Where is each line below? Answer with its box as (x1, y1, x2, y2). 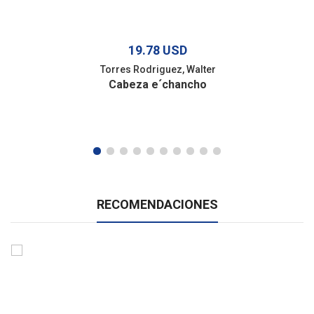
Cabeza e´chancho (109, 77, 207, 91)
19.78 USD (128, 42, 187, 57)
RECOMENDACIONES (96, 196, 218, 212)
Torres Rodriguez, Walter (100, 63, 216, 75)
